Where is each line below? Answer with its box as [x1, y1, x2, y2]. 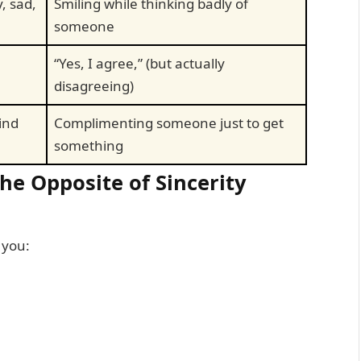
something [54, 135, 123, 155]
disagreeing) [54, 76, 134, 95]
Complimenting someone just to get [54, 113, 284, 132]
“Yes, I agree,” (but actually [54, 53, 225, 73]
